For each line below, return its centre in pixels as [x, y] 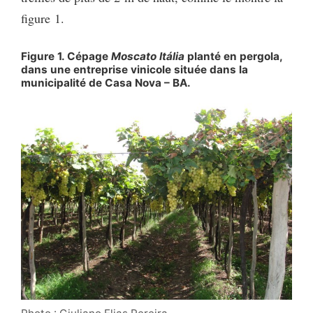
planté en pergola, [233, 56]
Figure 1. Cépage [66, 56]
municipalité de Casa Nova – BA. [106, 82]
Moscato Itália [148, 56]
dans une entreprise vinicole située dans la [134, 69]
